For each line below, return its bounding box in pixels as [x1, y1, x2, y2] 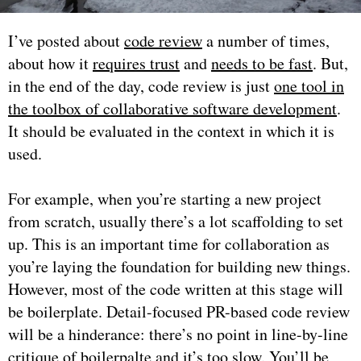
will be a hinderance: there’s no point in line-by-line [8, 322, 348, 345]
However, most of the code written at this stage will [8, 277, 343, 300]
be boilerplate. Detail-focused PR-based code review [8, 300, 350, 322]
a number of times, [202, 29, 330, 52]
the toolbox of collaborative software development [8, 97, 337, 119]
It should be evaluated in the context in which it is [8, 119, 334, 142]
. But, [313, 52, 348, 74]
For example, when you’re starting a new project [8, 187, 322, 210]
